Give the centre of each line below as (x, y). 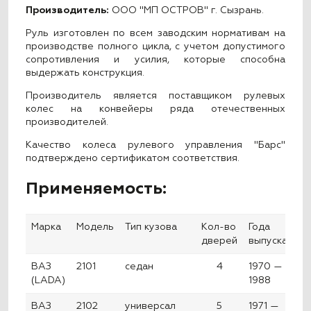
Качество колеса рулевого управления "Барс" (155, 145)
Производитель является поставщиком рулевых (155, 96)
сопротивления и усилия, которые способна (155, 60)
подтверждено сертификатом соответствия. (133, 159)
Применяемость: (96, 188)
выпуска (268, 241)
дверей (220, 241)
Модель (95, 227)
